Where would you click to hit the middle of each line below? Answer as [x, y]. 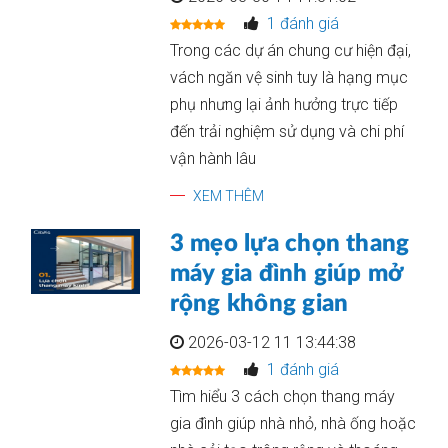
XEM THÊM [228, 196]
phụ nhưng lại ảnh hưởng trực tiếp [283, 104]
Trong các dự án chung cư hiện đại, [290, 50]
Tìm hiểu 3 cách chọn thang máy [282, 396]
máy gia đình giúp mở [286, 274]
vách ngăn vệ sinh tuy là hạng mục [288, 77]
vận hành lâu [212, 158]
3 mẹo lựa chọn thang [289, 244]
